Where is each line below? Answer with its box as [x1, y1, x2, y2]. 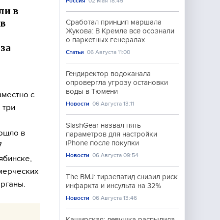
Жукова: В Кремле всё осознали [66, 27, 174, 35]
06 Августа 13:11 [92, 100, 135, 107]
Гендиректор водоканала [66, 70, 151, 78]
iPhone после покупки [66, 139, 139, 147]
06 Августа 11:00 [87, 49, 131, 55]
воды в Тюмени [66, 87, 118, 95]
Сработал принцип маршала [66, 18, 162, 26]
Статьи [66, 49, 84, 55]
